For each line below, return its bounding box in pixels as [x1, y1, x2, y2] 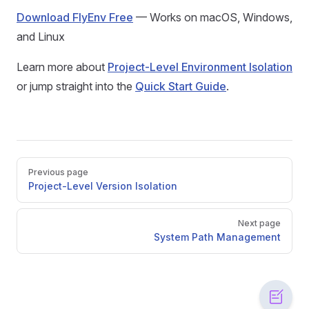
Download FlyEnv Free [17, 10, 133, 25]
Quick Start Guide [135, 79, 226, 94]
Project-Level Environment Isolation [108, 60, 292, 74]
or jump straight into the [17, 79, 135, 94]
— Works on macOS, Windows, [133, 10, 292, 25]
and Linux [17, 30, 65, 44]
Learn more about [17, 60, 108, 74]
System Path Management [154, 231, 281, 243]
